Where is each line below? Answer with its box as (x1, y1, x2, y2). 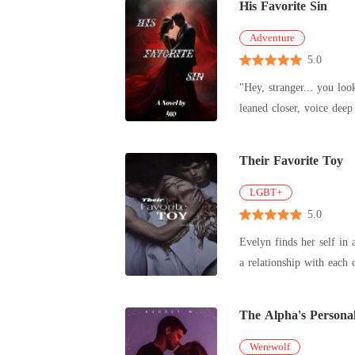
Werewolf (250, 341, 290, 353)
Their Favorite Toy (239, 154, 343, 167)
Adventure (250, 32, 295, 44)
